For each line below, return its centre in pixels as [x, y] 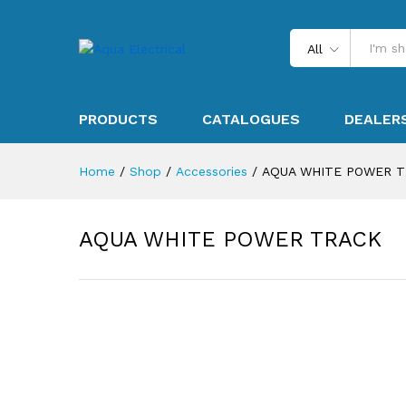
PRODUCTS [118, 119]
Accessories [212, 171]
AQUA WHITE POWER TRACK [230, 239]
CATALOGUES [251, 119]
